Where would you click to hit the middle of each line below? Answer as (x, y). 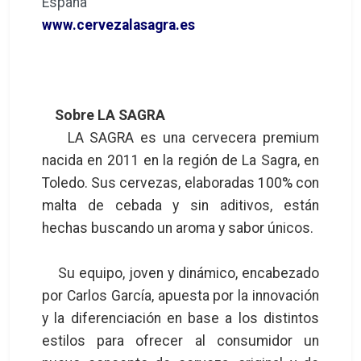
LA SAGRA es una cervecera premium (180, 137)
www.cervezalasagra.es (118, 25)
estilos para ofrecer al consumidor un (180, 340)
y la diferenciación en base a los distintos (180, 318)
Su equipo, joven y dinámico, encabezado (180, 273)
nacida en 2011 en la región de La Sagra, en (180, 160)
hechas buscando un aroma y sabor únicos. (179, 228)
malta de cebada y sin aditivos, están (180, 205)
